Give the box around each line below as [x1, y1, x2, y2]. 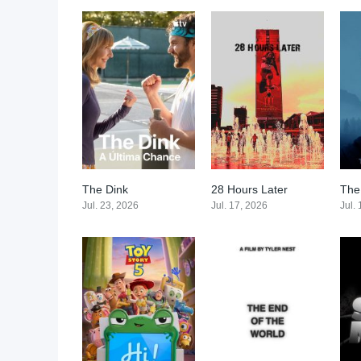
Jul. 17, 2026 [210, 200, 268, 212]
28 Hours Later [210, 183, 288, 197]
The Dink [82, 183, 128, 197]
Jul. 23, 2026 [82, 200, 139, 212]
